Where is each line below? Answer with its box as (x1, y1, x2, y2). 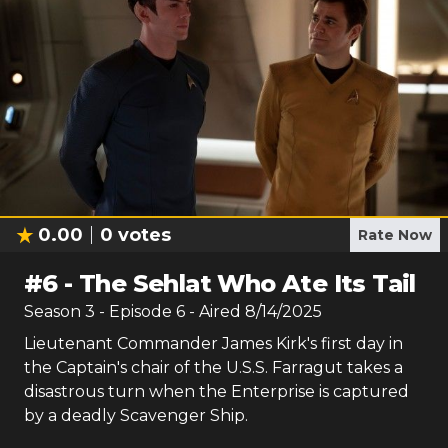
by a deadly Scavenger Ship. (24, 406, 248, 425)
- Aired (185, 302, 241, 321)
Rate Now (358, 226, 432, 244)
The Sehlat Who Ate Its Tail (79, 269, 416, 298)
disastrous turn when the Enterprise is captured (24, 382, 409, 401)
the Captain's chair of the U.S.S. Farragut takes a (24, 358, 403, 377)
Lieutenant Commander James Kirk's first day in (24, 334, 403, 353)
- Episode (99, 302, 176, 321)
